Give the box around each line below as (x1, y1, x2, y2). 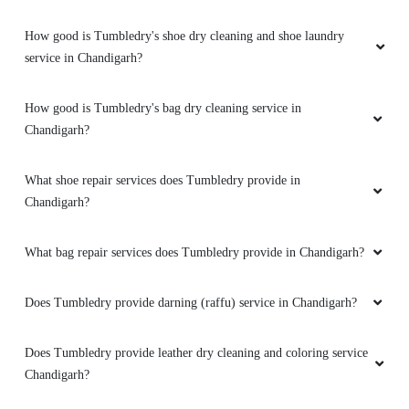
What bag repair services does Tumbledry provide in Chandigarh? (25, 246, 364, 260)
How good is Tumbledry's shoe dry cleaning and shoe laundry (25, 29, 344, 44)
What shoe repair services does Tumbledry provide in (25, 173, 300, 188)
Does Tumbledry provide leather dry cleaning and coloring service (25, 346, 368, 361)
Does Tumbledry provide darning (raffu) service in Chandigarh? (25, 296, 357, 310)
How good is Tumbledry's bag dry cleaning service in (25, 101, 301, 116)
